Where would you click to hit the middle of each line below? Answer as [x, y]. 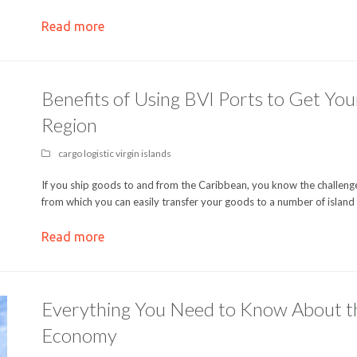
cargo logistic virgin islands [114, 153]
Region [69, 124]
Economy [79, 335]
